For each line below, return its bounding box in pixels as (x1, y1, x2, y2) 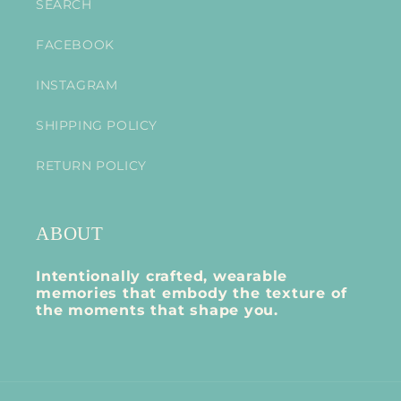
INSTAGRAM (36, 77, 118, 94)
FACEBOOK (36, 37, 115, 54)
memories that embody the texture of (36, 285, 347, 303)
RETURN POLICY (36, 158, 147, 175)
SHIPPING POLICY (36, 117, 158, 134)
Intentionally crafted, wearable (36, 268, 288, 286)
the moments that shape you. (36, 302, 279, 320)
